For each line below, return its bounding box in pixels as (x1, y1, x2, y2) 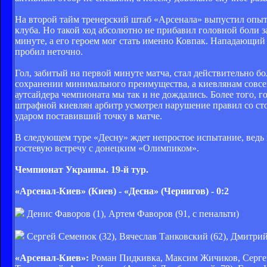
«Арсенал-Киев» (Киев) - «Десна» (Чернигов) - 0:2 (15, 185, 229, 196)
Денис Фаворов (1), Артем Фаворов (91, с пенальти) (24, 208, 239, 219)
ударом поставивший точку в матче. (15, 110, 162, 121)
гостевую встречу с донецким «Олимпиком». (15, 142, 199, 153)
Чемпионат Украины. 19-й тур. (15, 164, 148, 175)
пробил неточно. (15, 46, 83, 57)
